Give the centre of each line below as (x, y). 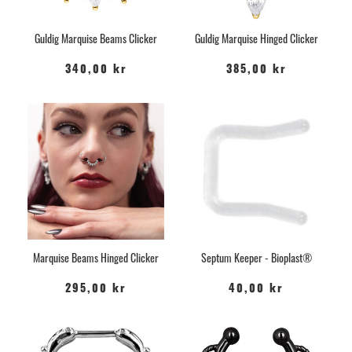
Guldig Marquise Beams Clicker (96, 38)
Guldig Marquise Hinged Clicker (256, 38)
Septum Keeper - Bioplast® (256, 257)
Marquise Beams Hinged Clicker (96, 257)
